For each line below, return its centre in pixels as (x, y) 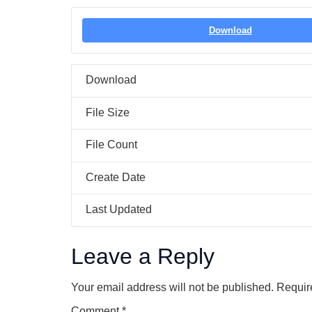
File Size (108, 112)
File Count (111, 145)
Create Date (116, 177)
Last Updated (119, 210)
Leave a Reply (143, 257)
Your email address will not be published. (172, 288)
